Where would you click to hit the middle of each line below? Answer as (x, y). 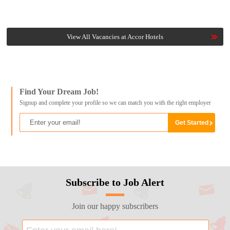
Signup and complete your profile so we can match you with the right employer (115, 103)
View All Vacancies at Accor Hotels (115, 37)
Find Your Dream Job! (59, 92)
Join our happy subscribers (115, 206)
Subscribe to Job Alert (115, 182)
